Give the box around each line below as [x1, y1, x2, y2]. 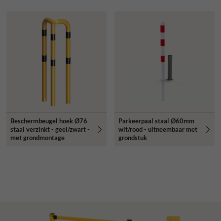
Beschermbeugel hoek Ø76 [10, 116, 87, 125]
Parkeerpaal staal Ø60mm [118, 116, 194, 125]
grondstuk [118, 133, 147, 142]
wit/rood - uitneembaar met [118, 125, 197, 133]
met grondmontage [10, 133, 65, 142]
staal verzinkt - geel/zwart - [10, 125, 90, 133]
